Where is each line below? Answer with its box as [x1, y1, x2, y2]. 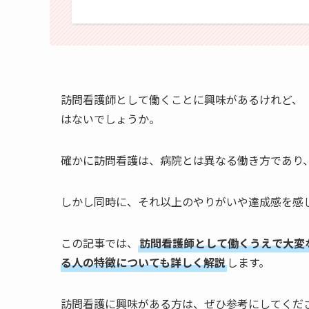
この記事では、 [61, 235, 138, 252]
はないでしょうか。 [61, 110, 160, 128]
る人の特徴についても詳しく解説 [61, 254, 226, 271]
